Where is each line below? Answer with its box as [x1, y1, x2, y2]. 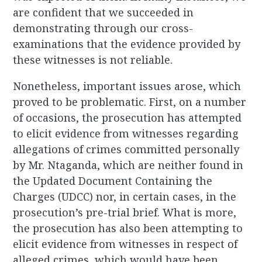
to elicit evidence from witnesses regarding [13, 126, 239, 141]
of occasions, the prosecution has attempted [13, 111, 242, 125]
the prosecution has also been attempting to [13, 221, 243, 236]
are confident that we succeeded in [13, 5, 194, 20]
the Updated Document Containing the [13, 174, 213, 188]
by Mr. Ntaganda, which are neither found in [13, 158, 244, 173]
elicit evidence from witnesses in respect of [13, 237, 238, 251]
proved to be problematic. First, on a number [13, 95, 247, 109]
